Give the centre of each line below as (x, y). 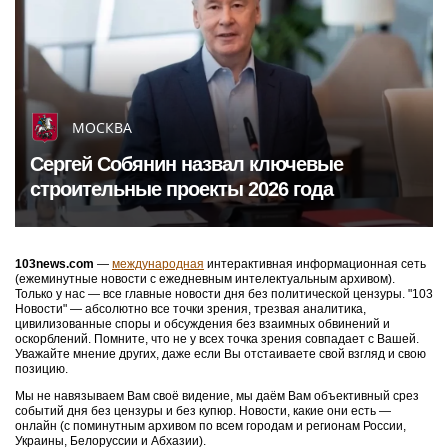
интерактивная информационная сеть (315, 264)
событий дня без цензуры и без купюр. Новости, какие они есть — (203, 411)
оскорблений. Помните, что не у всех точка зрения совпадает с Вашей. (217, 339)
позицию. (41, 369)
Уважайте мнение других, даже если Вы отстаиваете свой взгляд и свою (220, 354)
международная (158, 264)
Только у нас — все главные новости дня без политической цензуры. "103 (224, 294)
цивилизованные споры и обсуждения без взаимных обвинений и (202, 324)
